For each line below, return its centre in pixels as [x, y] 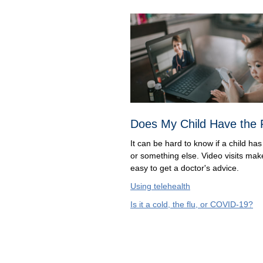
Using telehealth [160, 186]
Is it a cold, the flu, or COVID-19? [192, 204]
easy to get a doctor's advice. [186, 168]
